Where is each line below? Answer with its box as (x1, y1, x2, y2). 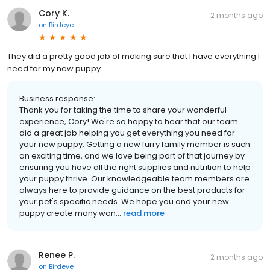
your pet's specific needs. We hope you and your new (19, 196, 229, 207)
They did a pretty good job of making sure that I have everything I (7, 51, 260, 62)
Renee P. (39, 249, 75, 261)
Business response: (19, 93, 95, 104)
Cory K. (39, 7, 69, 19)
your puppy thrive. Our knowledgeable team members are (19, 173, 250, 184)
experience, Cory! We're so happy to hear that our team (19, 116, 238, 127)
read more (123, 207, 165, 219)
